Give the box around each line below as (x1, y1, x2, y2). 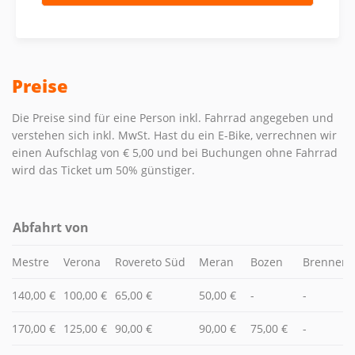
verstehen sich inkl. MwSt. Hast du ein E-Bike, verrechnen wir (12, 128, 337, 143)
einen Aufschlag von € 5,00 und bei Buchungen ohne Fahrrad (12, 145, 338, 160)
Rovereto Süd (115, 254, 185, 269)
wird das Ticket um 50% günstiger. (12, 162, 195, 177)
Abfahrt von (13, 219, 89, 236)
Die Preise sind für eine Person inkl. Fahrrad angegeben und (12, 110, 334, 125)
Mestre (12, 254, 49, 269)
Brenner (303, 254, 346, 269)
